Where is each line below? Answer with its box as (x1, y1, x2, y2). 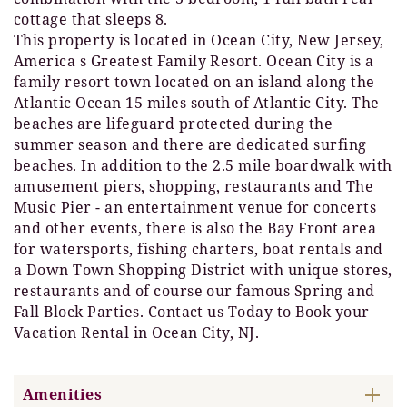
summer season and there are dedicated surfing (14, 134, 367, 155)
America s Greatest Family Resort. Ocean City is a (14, 51, 374, 72)
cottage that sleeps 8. (14, 9, 168, 30)
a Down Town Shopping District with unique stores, (14, 260, 392, 281)
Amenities (23, 384, 103, 405)
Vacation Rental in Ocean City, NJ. (14, 323, 260, 343)
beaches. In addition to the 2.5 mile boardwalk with (14, 155, 392, 176)
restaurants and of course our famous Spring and (14, 281, 375, 302)
